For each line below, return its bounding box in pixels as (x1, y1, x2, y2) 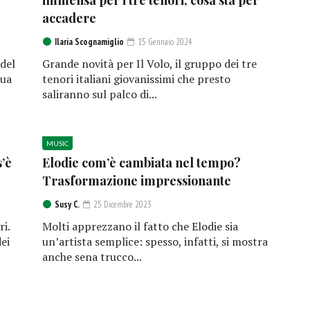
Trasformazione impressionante (42, 172, 231, 190)
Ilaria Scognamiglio (54, 36, 124, 48)
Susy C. (54, 199, 80, 211)
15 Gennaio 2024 (135, 36, 192, 48)
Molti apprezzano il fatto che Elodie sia (42, 219, 238, 235)
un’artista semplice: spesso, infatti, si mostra (42, 234, 268, 250)
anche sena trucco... (42, 249, 142, 265)
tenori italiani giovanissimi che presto (42, 71, 230, 87)
